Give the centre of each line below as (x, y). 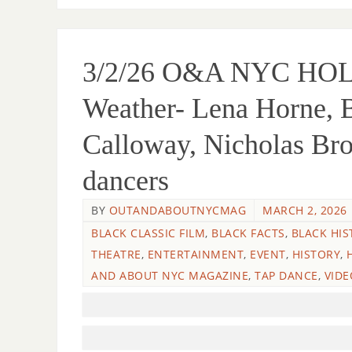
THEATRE (116, 254)
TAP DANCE (286, 275)
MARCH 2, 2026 (305, 210)
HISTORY (316, 254)
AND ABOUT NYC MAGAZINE (170, 275)
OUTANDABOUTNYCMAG (177, 210)
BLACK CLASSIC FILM (148, 233)
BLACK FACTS (248, 233)
